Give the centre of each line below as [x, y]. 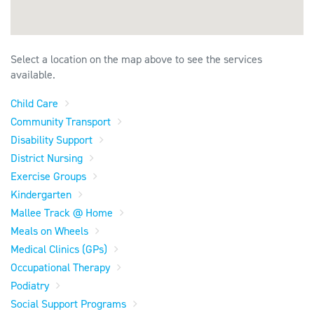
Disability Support [52, 140]
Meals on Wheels [49, 231]
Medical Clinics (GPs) [59, 250]
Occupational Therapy [60, 268]
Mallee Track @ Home [62, 213]
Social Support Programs [68, 304]
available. [33, 75]
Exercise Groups [48, 177]
